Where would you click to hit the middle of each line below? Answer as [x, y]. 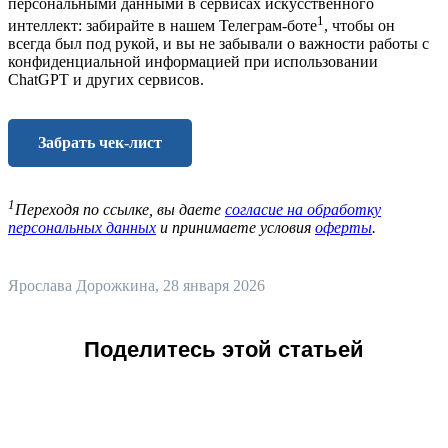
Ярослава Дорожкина [81, 286]
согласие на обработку [303, 210]
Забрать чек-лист [100, 143]
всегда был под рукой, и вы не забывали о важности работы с [218, 44]
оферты [343, 228]
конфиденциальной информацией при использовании [193, 62]
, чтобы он [359, 26]
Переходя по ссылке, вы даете [120, 210]
